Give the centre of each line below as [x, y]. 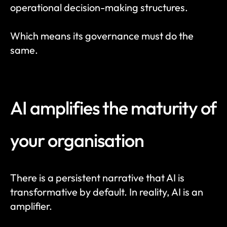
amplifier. [31, 206]
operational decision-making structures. [99, 7]
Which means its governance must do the [102, 36]
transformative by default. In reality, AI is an [107, 192]
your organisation [77, 140]
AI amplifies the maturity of [113, 108]
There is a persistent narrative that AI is [97, 178]
